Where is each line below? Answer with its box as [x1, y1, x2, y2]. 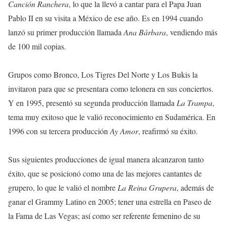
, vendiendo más [166, 26, 217, 37]
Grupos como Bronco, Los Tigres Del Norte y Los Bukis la [8, 69, 198, 80]
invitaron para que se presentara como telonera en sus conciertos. [8, 83, 213, 94]
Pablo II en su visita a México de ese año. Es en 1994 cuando [8, 12, 203, 23]
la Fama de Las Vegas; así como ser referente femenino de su [8, 210, 200, 221]
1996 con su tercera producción [8, 125, 110, 136]
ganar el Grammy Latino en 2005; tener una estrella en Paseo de [8, 196, 211, 207]
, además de [177, 182, 214, 193]
